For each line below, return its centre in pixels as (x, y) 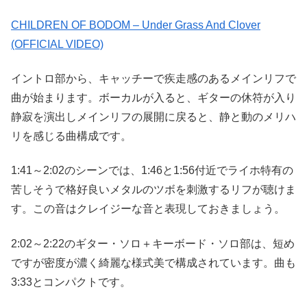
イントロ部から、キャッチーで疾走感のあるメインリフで (153, 78)
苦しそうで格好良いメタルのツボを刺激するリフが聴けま (153, 190)
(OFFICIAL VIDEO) (57, 44)
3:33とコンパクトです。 (71, 282)
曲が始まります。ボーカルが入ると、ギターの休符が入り (153, 97)
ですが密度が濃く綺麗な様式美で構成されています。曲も (153, 262)
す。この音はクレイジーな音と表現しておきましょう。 (148, 209)
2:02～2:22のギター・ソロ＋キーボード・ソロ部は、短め (153, 243)
